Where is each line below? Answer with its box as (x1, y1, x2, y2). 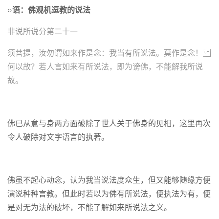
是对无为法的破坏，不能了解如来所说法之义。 (7, 203, 172, 212)
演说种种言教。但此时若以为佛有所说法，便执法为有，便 (7, 190, 211, 198)
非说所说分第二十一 (7, 27, 78, 36)
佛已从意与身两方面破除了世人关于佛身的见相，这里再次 (7, 119, 211, 128)
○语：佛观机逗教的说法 (7, 6, 90, 14)
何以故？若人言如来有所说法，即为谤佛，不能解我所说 (7, 63, 203, 71)
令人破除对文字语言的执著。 (7, 133, 109, 141)
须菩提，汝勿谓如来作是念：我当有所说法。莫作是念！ (7, 49, 211, 57)
